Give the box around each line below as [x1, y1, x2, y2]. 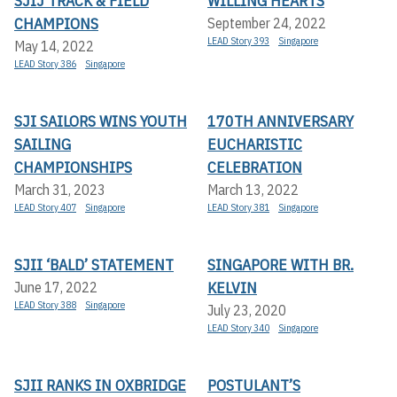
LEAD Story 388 [14, 299, 76, 312]
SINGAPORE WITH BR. [207, 254, 354, 276]
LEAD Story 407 [14, 201, 76, 214]
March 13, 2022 [207, 181, 299, 199]
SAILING [14, 134, 71, 155]
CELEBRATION [207, 157, 302, 178]
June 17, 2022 [14, 278, 97, 297]
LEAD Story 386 [14, 58, 76, 71]
